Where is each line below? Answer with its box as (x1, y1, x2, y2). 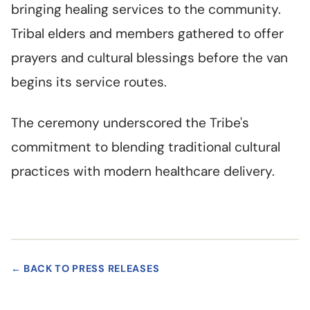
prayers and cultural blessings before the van (11, 49, 288, 67)
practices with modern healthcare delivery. (11, 163, 275, 181)
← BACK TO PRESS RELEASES (11, 262, 160, 275)
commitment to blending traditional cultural (11, 138, 280, 156)
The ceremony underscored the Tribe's (11, 114, 249, 132)
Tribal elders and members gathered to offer (11, 25, 284, 43)
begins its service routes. (11, 73, 167, 91)
